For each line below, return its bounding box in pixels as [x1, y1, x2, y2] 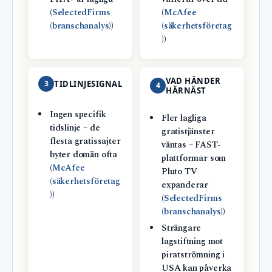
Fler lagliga [161, 112, 206, 126]
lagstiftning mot [161, 235, 223, 249]
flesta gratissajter [49, 135, 121, 149]
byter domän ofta [49, 148, 118, 162]
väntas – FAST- [161, 138, 221, 152]
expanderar [161, 178, 209, 192]
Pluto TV [161, 165, 197, 179]
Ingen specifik [49, 108, 106, 122]
